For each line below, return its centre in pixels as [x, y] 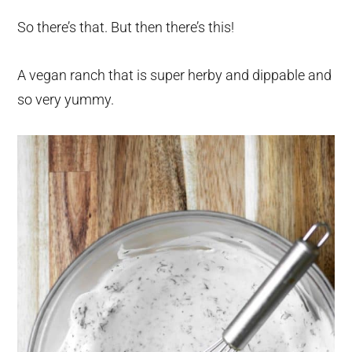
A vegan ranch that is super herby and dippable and [175, 75]
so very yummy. [66, 100]
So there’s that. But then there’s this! [126, 27]
